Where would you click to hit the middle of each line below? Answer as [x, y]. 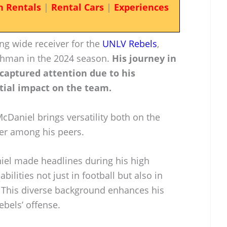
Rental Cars [77, 7]
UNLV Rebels [130, 43]
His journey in [144, 58]
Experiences [141, 7]
